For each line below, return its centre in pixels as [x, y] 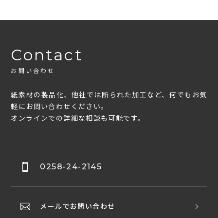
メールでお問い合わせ [78, 207]
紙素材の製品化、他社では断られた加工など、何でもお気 [109, 95]
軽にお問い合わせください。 [60, 107]
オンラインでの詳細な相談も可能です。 [78, 118]
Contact [47, 55]
